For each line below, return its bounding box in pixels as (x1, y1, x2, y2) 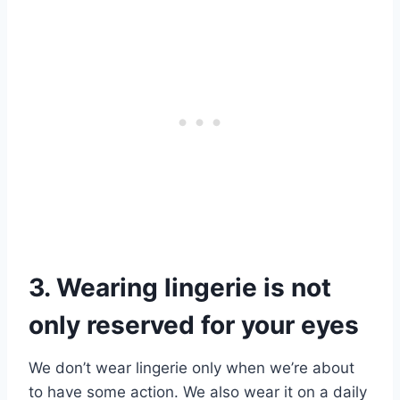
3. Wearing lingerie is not (29, 272, 331, 304)
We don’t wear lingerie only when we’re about (29, 359, 354, 378)
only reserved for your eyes (29, 310, 359, 341)
